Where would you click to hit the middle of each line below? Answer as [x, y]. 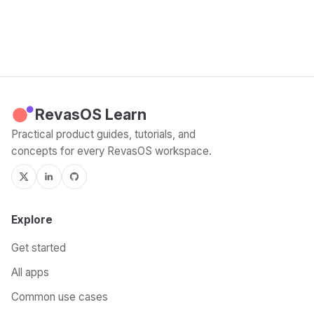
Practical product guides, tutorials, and [103, 134]
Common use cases [60, 297]
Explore [32, 220]
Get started [39, 247]
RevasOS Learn [91, 114]
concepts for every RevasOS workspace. [111, 151]
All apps [30, 272]
